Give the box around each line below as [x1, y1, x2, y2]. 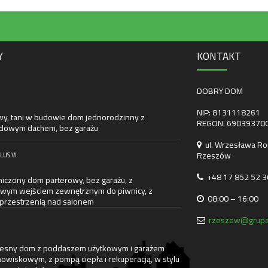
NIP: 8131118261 [197, 105, 261, 120]
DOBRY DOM [197, 83, 243, 99]
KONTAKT [197, 47, 242, 66]
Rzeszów [197, 148, 232, 163]
